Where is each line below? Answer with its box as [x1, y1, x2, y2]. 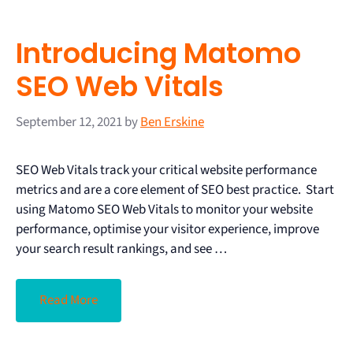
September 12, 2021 [16, 112, 122, 132]
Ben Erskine [140, 112, 204, 132]
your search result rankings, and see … [16, 239, 227, 258]
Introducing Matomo [16, 34, 301, 73]
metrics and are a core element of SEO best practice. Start [16, 180, 334, 199]
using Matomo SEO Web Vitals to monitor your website [16, 199, 313, 219]
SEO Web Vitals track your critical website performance [16, 160, 317, 180]
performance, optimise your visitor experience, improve [16, 219, 319, 239]
